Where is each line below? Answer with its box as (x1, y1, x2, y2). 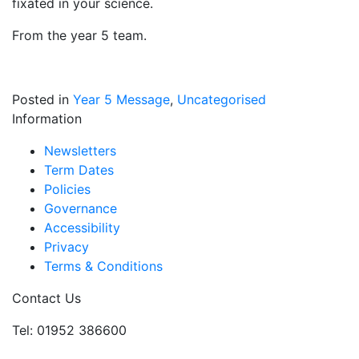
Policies (44, 181, 91, 197)
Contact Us (12, 290, 81, 306)
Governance (44, 200, 117, 216)
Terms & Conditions (44, 258, 163, 274)
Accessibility (44, 220, 120, 236)
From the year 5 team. (12, 27, 147, 43)
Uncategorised (177, 91, 266, 107)
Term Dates (44, 162, 114, 178)
